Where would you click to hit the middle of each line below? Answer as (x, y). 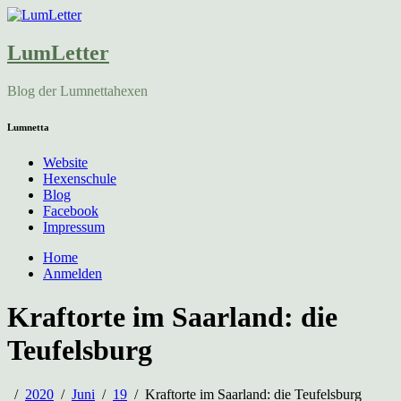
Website (65, 162)
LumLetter (58, 52)
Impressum (74, 226)
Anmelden (73, 273)
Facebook (71, 210)
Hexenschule (80, 178)
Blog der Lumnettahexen (77, 90)
